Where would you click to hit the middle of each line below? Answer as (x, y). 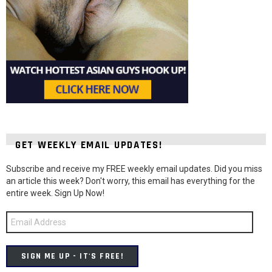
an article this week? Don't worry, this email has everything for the (131, 181)
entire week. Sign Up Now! (55, 193)
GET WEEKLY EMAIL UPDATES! (89, 145)
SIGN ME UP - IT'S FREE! (73, 256)
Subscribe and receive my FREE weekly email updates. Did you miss (134, 168)
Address (20, 225)
